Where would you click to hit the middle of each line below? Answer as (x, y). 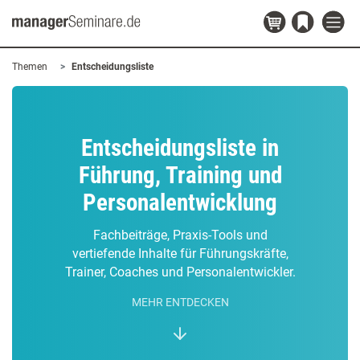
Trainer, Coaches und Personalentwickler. (180, 272)
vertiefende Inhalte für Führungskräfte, (180, 254)
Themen (30, 67)
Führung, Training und (180, 175)
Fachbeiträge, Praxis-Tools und (180, 235)
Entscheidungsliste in (180, 148)
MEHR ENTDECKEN (180, 303)
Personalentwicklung (180, 202)
